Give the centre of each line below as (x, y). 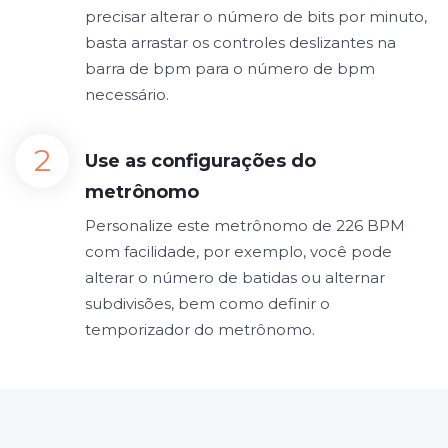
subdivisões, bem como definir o (207, 303)
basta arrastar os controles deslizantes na (240, 42)
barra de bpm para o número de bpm (230, 68)
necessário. (127, 94)
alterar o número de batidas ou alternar (235, 277)
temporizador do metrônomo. (200, 329)
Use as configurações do (200, 161)
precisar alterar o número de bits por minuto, (256, 16)
